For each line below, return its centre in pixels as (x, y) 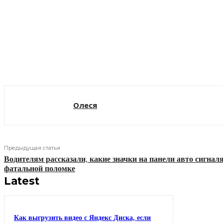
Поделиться (60, 60)
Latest (22, 181)
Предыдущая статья (32, 148)
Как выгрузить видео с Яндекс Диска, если (82, 218)
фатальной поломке (40, 168)
